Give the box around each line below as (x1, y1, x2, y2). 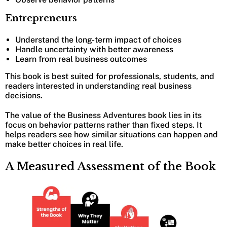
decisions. (5, 91, 45, 101)
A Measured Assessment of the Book (5, 160, 216, 174)
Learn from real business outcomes (15, 54, 147, 64)
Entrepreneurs (5, 13, 77, 24)
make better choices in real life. (5, 139, 123, 149)
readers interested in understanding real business (5, 81, 192, 91)
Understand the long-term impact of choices (15, 35, 181, 45)
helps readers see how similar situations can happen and (5, 130, 218, 140)
